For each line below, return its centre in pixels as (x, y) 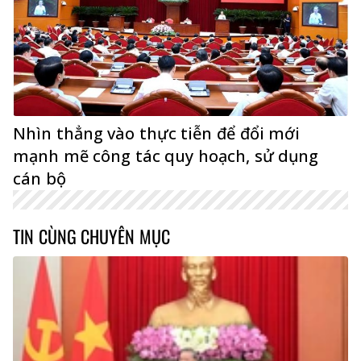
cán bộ (39, 179)
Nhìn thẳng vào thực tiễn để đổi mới (157, 134)
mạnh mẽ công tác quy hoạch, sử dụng (166, 156)
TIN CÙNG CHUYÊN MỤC (91, 237)
